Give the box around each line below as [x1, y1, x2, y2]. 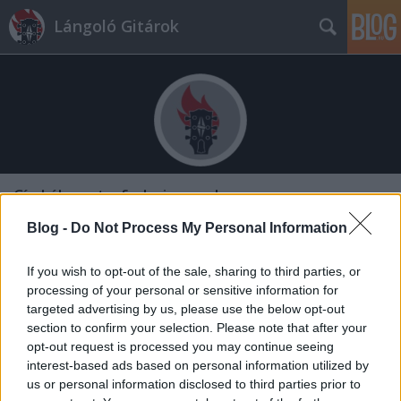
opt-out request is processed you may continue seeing [27, 338, 334, 354]
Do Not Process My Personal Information [71, 219, 347, 235]
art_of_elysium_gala [82, 184, 227, 206]
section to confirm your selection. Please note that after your [27, 320, 367, 335]
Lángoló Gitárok [54, 15, 179, 37]
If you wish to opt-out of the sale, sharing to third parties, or [27, 263, 361, 278]
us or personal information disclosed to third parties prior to [27, 376, 361, 391]
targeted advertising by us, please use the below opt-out [27, 301, 345, 316]
